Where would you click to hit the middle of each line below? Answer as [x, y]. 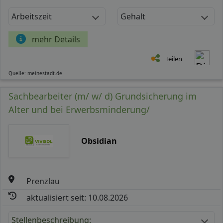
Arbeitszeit [32, 16]
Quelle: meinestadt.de [35, 73]
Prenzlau [43, 181]
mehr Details [56, 39]
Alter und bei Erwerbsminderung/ [79, 109]
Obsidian [99, 141]
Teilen [174, 58]
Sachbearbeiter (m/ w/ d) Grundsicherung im [103, 96]
